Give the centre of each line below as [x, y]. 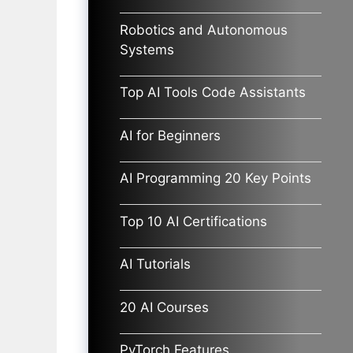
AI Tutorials [155, 264]
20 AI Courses [164, 307]
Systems [147, 49]
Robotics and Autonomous [204, 30]
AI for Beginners [170, 135]
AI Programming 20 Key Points [216, 178]
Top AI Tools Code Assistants [213, 92]
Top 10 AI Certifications [193, 221]
